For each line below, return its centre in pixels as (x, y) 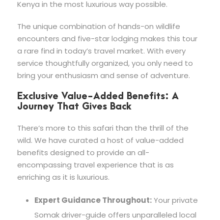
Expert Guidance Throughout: (93, 200)
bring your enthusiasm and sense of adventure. (104, 75)
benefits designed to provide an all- (83, 152)
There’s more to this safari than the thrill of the (103, 128)
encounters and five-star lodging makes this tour (107, 38)
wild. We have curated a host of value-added (100, 140)
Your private (175, 200)
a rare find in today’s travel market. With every (101, 51)
